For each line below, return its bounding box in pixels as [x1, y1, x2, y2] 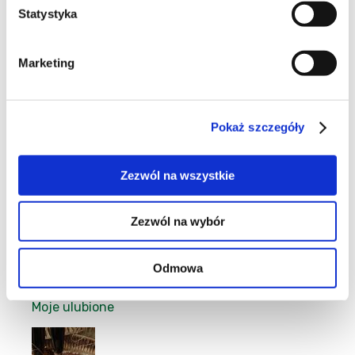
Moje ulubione [32, 299, 114, 315]
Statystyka [18, 6, 77, 21]
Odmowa [152, 261, 203, 275]
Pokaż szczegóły [210, 120, 305, 134]
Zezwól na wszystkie [120, 168, 235, 182]
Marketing [18, 55, 74, 70]
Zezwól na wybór [130, 214, 225, 228]
